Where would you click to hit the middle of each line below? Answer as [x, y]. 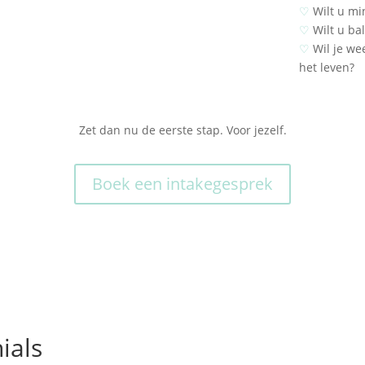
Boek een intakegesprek [182, 183]
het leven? [326, 68]
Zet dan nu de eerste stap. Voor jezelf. [182, 130]
